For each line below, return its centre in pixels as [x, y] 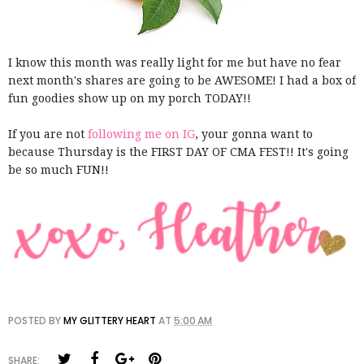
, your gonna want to [254, 134]
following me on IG [140, 134]
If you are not [46, 134]
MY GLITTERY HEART [110, 320]
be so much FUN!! [58, 170]
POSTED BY [36, 320]
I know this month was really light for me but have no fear [175, 63]
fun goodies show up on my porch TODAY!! [130, 99]
